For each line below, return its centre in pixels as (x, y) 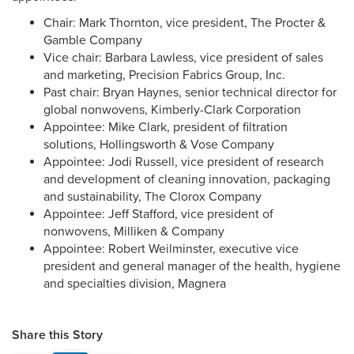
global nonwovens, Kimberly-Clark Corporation (172, 110)
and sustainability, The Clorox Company (153, 197)
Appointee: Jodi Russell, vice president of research (184, 162)
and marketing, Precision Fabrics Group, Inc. (164, 75)
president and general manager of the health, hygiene (192, 267)
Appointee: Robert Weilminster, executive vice (171, 249)
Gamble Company (93, 41)
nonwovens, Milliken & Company (134, 232)
